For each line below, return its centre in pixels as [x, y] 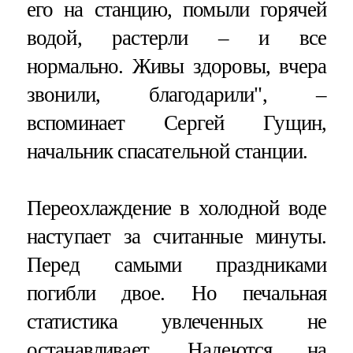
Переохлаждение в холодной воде [176, 208]
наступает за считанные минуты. [176, 236]
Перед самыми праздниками [176, 264]
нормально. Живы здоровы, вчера [176, 66]
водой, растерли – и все [176, 37]
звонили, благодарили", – [176, 94]
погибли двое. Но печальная [176, 293]
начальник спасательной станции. [167, 151]
